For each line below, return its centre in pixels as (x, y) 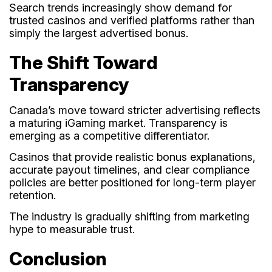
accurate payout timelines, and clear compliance (129, 169)
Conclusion (58, 258)
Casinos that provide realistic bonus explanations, (132, 157)
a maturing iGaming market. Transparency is (118, 123)
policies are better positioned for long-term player (132, 182)
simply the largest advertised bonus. (99, 33)
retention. (32, 195)
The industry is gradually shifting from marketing (129, 216)
